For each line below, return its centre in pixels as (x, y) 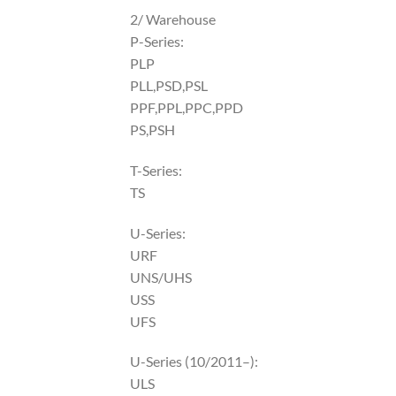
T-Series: (156, 170)
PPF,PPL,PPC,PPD (187, 107)
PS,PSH (152, 129)
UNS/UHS (161, 277)
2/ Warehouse (173, 19)
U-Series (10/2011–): (194, 362)
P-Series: (157, 41)
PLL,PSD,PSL (169, 85)
